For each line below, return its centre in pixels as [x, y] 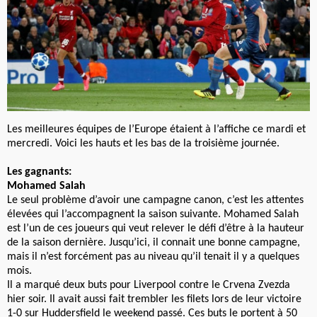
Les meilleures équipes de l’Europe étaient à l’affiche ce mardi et [158, 129]
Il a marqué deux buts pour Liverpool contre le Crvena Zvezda [149, 285]
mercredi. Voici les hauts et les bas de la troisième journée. [143, 143]
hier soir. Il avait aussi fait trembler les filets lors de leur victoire [154, 299]
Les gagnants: [39, 172]
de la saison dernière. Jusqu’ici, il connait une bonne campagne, [154, 242]
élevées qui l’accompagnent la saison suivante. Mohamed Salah [153, 214]
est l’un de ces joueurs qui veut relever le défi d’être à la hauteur [156, 228]
